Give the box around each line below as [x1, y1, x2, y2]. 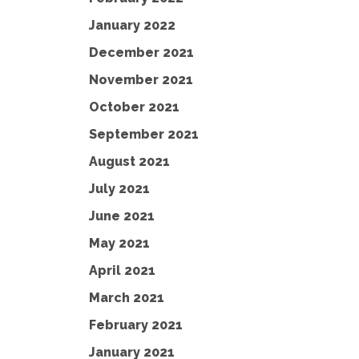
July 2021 [89, 181, 150, 196]
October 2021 [89, 99, 179, 115]
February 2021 [89, 317, 183, 333]
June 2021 [89, 208, 155, 224]
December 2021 [89, 45, 194, 60]
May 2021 [89, 236, 150, 251]
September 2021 [89, 127, 199, 142]
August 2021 [89, 154, 170, 169]
